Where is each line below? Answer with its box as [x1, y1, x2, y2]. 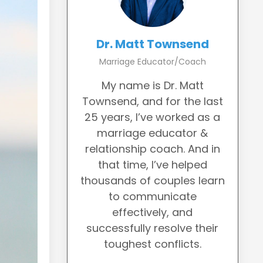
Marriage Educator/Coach [99, 56, 206, 68]
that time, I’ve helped [97, 157, 207, 172]
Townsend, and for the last [82, 94, 223, 109]
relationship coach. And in [85, 141, 220, 156]
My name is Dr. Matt [101, 78, 204, 93]
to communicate [108, 189, 197, 204]
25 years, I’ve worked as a [85, 110, 221, 124]
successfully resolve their [86, 221, 219, 235]
